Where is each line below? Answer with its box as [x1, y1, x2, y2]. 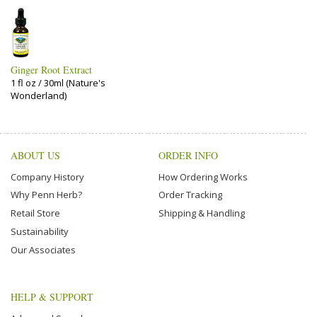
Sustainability [11, 224, 69, 238]
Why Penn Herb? [11, 188, 82, 202]
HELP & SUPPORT [11, 290, 93, 304]
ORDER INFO [158, 149, 218, 162]
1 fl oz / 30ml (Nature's [11, 76, 105, 89]
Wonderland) [11, 89, 67, 102]
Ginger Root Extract [11, 63, 92, 76]
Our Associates [11, 243, 76, 256]
